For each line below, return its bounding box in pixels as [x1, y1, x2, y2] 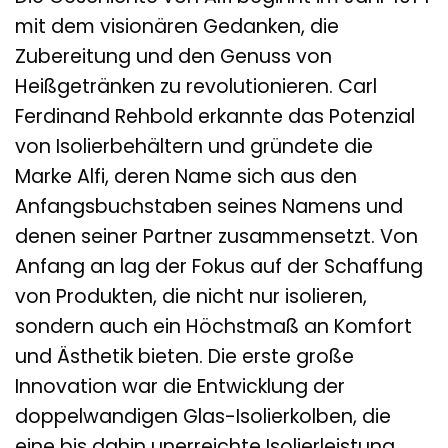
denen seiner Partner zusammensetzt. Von [15, 223, 418, 251]
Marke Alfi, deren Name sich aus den [15, 163, 357, 191]
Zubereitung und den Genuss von [15, 43, 332, 71]
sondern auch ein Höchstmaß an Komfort [15, 313, 412, 341]
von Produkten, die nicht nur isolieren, [15, 283, 367, 311]
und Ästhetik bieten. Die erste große [15, 343, 354, 371]
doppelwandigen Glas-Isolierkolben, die [15, 403, 391, 431]
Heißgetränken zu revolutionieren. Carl [15, 73, 377, 101]
